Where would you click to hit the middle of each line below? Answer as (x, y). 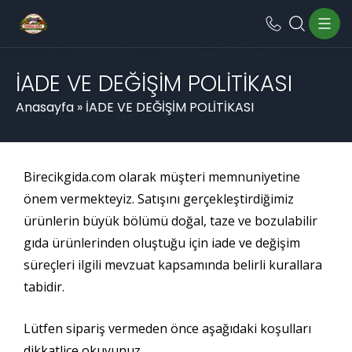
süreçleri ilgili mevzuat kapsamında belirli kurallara (173, 265)
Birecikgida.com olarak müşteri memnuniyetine (162, 177)
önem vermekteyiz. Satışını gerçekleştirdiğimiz (159, 199)
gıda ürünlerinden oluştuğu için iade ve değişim (162, 243)
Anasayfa (45, 107)
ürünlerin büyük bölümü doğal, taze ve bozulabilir (170, 221)
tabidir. (44, 287)
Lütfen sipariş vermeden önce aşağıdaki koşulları (167, 328)
